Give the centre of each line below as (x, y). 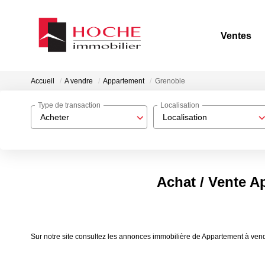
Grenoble (170, 81)
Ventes (236, 35)
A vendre (79, 81)
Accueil (43, 81)
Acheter (55, 117)
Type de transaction (69, 106)
